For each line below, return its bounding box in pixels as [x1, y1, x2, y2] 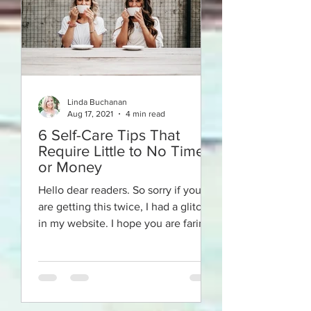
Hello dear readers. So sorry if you [38, 184, 201, 196]
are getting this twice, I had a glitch [38, 201, 208, 212]
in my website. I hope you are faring [38, 217, 211, 229]
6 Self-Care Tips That [38, 127, 180, 143]
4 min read [126, 108, 165, 119]
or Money [38, 159, 102, 175]
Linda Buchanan [67, 97, 127, 107]
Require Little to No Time [38, 143, 204, 159]
